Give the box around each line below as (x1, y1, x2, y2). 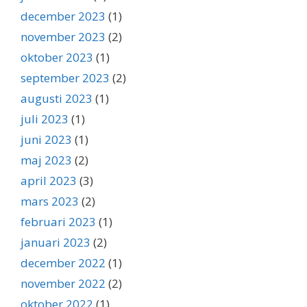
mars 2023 (21, 193, 79, 210)
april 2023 (21, 173, 77, 189)
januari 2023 (21, 234, 90, 251)
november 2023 (21, 29, 106, 45)
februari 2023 (21, 214, 96, 230)
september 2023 (21, 70, 110, 86)
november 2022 (21, 275, 106, 292)
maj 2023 (21, 152, 72, 169)
